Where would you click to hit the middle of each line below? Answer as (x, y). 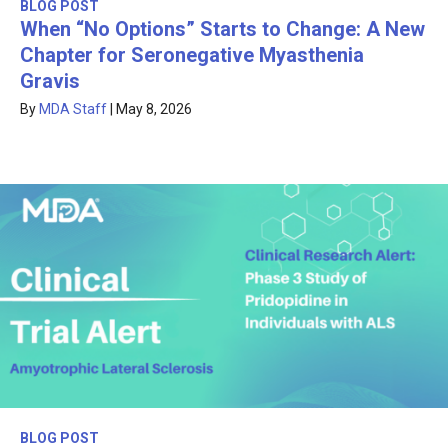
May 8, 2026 (154, 109)
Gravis (50, 81)
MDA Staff (73, 109)
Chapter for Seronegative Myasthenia (192, 55)
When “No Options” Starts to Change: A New (222, 29)
